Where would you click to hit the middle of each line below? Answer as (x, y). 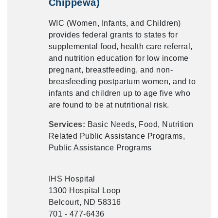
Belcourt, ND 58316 (85, 202)
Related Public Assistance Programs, (117, 136)
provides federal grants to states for (113, 35)
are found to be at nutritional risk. (109, 105)
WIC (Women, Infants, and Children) (115, 23)
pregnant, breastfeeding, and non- (111, 70)
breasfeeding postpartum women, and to (122, 82)
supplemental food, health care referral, (120, 46)
